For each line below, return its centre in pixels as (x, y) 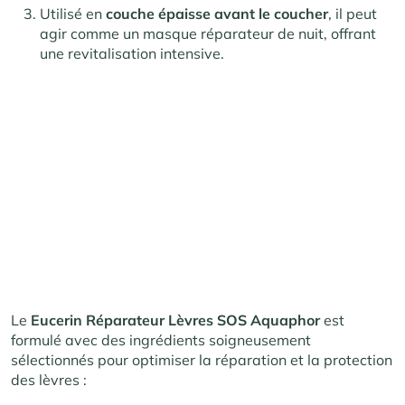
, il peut (353, 13)
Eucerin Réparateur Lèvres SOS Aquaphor (175, 320)
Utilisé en (73, 13)
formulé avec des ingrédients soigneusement (161, 340)
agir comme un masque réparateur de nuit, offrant (208, 33)
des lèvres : (49, 380)
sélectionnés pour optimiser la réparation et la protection (202, 360)
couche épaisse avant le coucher (217, 13)
